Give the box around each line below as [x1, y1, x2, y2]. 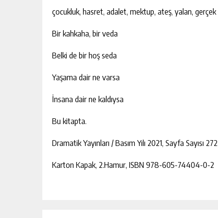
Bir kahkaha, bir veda [52, 28, 118, 38]
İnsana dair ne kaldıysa [52, 93, 124, 104]
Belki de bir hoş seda [52, 50, 117, 60]
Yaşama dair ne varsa [52, 72, 120, 82]
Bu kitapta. [52, 115, 87, 126]
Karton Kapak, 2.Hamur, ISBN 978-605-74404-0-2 [52, 159, 214, 170]
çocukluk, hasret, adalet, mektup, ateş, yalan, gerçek [52, 6, 216, 17]
